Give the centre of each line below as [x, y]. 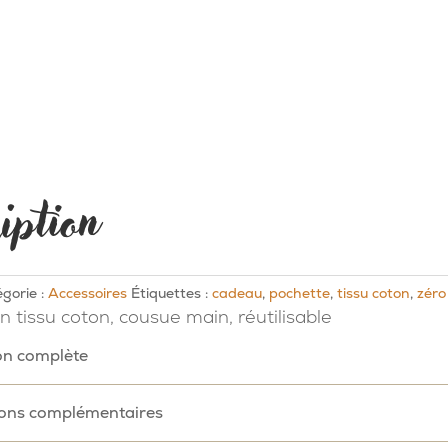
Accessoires [87, 292]
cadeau [236, 292]
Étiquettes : [171, 292]
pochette [299, 292]
